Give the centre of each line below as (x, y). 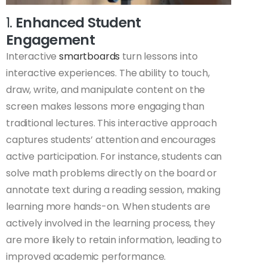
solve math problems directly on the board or (111, 173)
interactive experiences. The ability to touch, (108, 73)
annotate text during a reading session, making (113, 190)
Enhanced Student (78, 23)
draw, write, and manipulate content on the (106, 90)
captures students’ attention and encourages (111, 140)
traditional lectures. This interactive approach (111, 123)
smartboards (90, 57)
